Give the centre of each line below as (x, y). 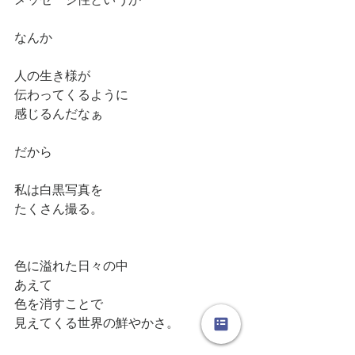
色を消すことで (59, 303)
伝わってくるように (71, 94)
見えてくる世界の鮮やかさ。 (97, 323)
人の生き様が (52, 75)
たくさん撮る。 (59, 208)
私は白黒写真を (59, 189)
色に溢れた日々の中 (71, 265)
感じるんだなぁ (59, 113)
